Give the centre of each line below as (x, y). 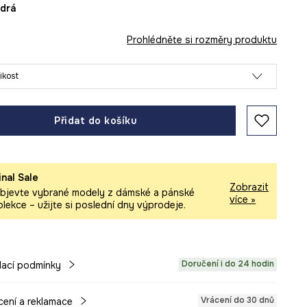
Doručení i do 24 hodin (228, 264)
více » (243, 199)
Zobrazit (249, 187)
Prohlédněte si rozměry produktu (202, 40)
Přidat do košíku (96, 121)
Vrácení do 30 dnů (238, 300)
